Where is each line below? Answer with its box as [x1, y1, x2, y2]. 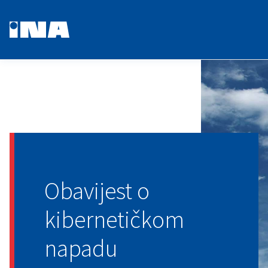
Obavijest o [44, 176, 150, 206]
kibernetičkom [44, 205, 184, 234]
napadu [44, 233, 118, 263]
